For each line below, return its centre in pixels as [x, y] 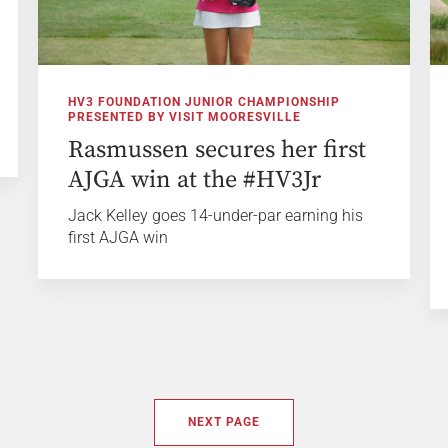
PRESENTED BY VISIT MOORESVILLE [184, 116]
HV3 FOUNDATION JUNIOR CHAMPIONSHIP [203, 101]
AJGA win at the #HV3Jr [194, 179]
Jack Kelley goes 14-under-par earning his [215, 215]
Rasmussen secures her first [216, 149]
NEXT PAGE [224, 421]
